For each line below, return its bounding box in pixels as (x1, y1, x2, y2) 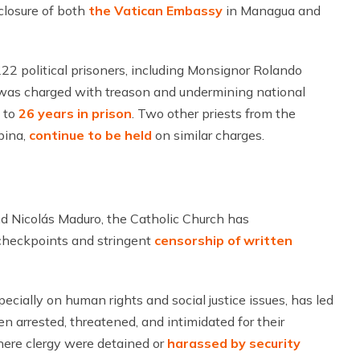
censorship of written (154, 232, 292, 248)
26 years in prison (18, 105, 132, 121)
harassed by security (167, 335, 301, 351)
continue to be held (29, 127, 152, 143)
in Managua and (223, 2, 321, 18)
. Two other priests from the (132, 105, 296, 121)
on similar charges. (152, 127, 264, 143)
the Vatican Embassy (88, 2, 223, 18)
